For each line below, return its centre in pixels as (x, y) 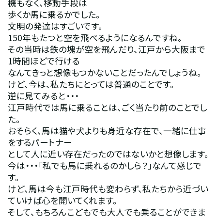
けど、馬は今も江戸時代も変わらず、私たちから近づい (108, 189)
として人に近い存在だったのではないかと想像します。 (108, 154)
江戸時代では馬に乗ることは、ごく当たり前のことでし (107, 107)
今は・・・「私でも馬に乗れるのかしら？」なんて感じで (104, 165)
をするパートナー (40, 142)
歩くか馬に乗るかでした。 (54, 14)
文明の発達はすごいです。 (55, 26)
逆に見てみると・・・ (43, 96)
